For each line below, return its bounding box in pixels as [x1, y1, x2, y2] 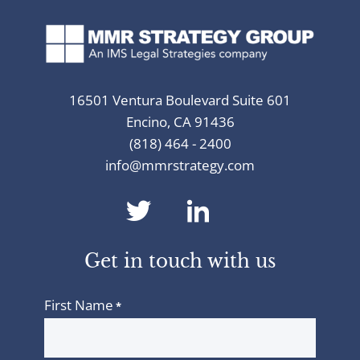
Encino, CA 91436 [125, 112, 235, 132]
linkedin [211, 214, 314, 252]
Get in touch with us [84, 250, 276, 273]
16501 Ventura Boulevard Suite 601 [69, 91, 291, 110]
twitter [151, 214, 237, 252]
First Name [44, 296, 113, 315]
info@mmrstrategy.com [105, 156, 255, 175]
